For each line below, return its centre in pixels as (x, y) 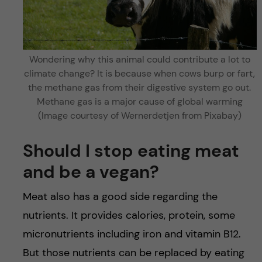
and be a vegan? (91, 172)
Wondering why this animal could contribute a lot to (139, 59)
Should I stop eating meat (131, 151)
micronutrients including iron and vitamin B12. (132, 234)
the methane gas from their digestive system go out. (140, 87)
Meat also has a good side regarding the (120, 196)
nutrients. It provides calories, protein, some (129, 215)
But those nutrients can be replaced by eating (133, 253)
